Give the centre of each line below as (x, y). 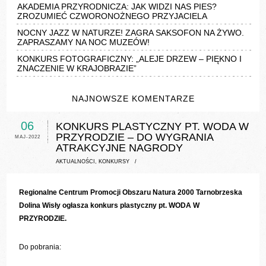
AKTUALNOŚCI (76, 162)
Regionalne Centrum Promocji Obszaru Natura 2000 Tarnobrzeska (131, 193)
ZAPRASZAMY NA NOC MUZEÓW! (84, 42)
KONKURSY (114, 162)
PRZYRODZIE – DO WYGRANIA (135, 137)
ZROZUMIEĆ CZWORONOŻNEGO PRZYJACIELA (113, 16)
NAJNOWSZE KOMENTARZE (133, 99)
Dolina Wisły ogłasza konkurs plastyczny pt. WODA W (110, 206)
